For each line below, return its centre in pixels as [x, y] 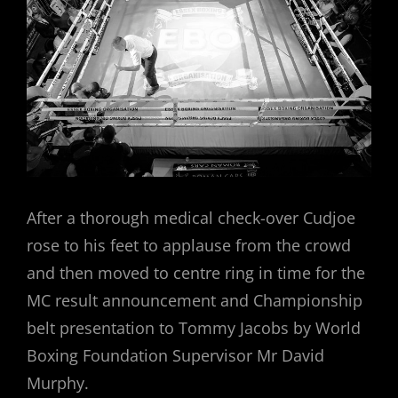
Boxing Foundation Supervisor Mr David [175, 356]
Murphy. [58, 383]
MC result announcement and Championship [195, 301]
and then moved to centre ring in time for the [196, 273]
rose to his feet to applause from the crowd [189, 246]
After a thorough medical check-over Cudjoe [191, 218]
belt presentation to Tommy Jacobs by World [194, 328]
